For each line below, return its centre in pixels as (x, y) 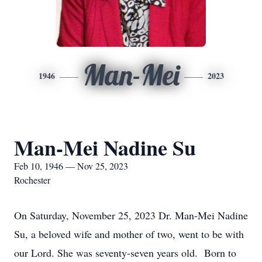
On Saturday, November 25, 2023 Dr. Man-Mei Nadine (131, 215)
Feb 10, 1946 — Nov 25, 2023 (71, 166)
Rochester (32, 180)
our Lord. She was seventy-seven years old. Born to (125, 253)
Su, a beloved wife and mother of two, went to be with (129, 234)
